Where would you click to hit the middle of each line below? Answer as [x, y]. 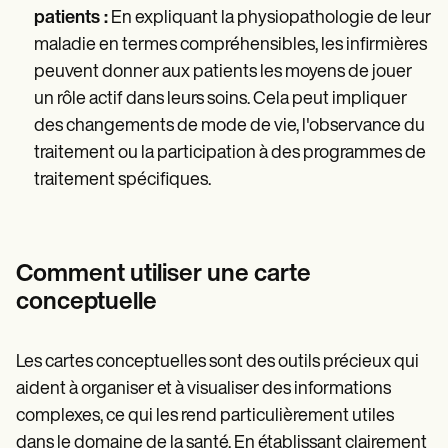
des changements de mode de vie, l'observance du [229, 127]
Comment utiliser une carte [163, 275]
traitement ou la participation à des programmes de [230, 154]
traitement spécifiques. [122, 181]
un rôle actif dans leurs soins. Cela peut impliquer [220, 100]
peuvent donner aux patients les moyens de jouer [223, 73]
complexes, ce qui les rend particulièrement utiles [205, 417]
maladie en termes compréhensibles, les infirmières [230, 46]
